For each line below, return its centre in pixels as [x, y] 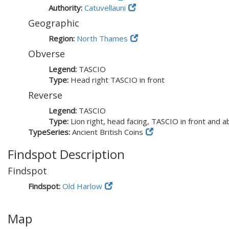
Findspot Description [66, 154]
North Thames [102, 38]
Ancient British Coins [108, 132]
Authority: [66, 8]
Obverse [47, 54]
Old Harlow [82, 186]
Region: [63, 38]
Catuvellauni [105, 8]
